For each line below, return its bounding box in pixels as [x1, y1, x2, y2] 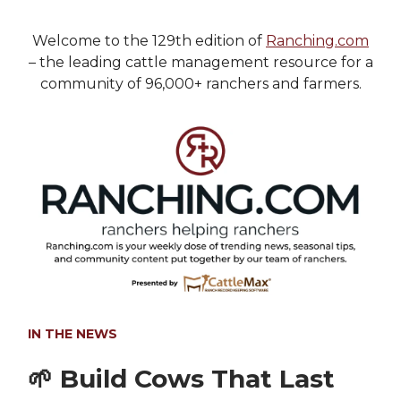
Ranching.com [266, 32, 369, 49]
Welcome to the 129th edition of [32, 32, 266, 49]
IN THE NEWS [28, 326, 117, 342]
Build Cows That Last [60, 363, 335, 394]
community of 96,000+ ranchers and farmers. [39, 75, 362, 92]
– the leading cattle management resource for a [28, 54, 373, 71]
